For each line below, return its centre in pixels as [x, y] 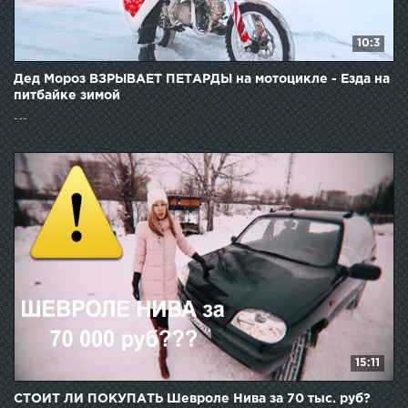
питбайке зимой [67, 95]
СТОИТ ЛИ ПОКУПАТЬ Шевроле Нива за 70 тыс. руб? [192, 399]
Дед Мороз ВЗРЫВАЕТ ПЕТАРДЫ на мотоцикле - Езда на [202, 79]
